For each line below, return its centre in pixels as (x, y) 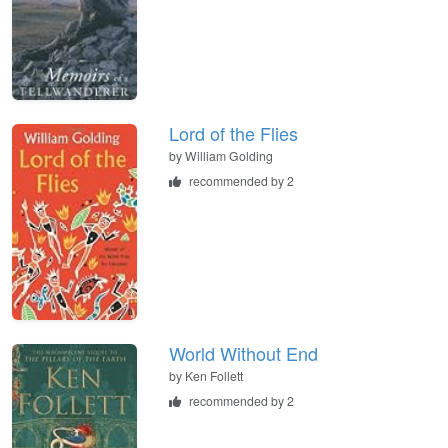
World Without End (243, 352)
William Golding (229, 155)
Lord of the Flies (233, 132)
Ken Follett (214, 375)
